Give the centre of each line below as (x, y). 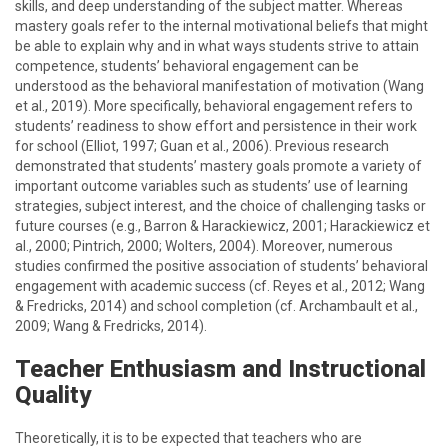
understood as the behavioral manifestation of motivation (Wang (219, 86)
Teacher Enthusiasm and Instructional (220, 369)
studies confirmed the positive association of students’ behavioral (221, 266)
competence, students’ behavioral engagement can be (187, 66)
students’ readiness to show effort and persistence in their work (216, 126)
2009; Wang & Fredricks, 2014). (111, 326)
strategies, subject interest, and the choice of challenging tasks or (220, 206)
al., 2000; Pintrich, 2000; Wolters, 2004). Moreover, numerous (204, 246)
